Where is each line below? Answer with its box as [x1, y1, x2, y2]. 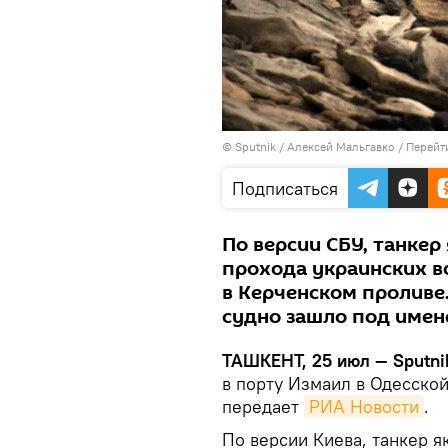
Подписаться [232, 177, 338, 200]
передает [222, 395, 304, 418]
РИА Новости [309, 395, 419, 418]
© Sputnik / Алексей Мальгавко [222, 139, 395, 154]
